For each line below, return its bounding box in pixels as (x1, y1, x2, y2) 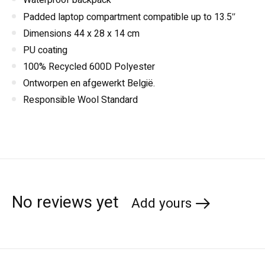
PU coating (23, 43, 67, 57)
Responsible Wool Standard (23, 92, 138, 107)
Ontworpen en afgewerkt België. (23, 76, 155, 91)
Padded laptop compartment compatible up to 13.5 (23, 9, 232, 24)
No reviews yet (12, 190, 119, 215)
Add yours (131, 194, 192, 214)
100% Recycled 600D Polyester (23, 59, 155, 74)
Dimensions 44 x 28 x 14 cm (23, 26, 140, 41)
